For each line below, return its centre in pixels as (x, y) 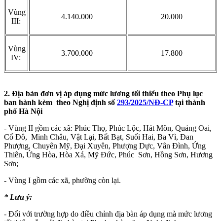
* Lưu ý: (20, 197)
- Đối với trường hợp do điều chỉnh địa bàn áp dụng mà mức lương (108, 214)
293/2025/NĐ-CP (145, 102)
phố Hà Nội (24, 111)
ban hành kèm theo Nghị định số (60, 102)
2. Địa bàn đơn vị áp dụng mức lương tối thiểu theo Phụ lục (103, 93)
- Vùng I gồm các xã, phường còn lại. (63, 180)
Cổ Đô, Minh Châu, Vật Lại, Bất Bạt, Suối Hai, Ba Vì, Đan (99, 137)
